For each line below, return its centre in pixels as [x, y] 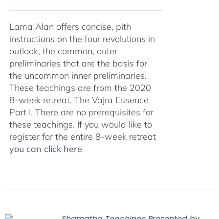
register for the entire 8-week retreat [82, 137]
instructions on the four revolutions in [82, 39]
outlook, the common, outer [63, 51]
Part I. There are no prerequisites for [81, 112]
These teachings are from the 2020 [80, 88]
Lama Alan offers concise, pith [70, 27]
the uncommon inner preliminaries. [78, 76]
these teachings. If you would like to [80, 124]
